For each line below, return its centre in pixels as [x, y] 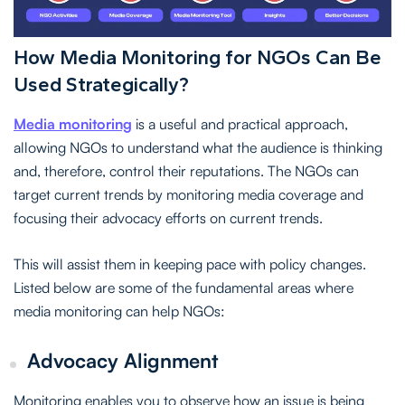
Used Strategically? [101, 84]
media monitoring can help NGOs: [119, 311]
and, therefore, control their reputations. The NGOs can [186, 170]
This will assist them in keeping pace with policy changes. [190, 264]
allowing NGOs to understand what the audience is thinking [198, 147]
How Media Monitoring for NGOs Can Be [198, 57]
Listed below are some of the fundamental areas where [184, 287]
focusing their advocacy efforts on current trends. [168, 217]
